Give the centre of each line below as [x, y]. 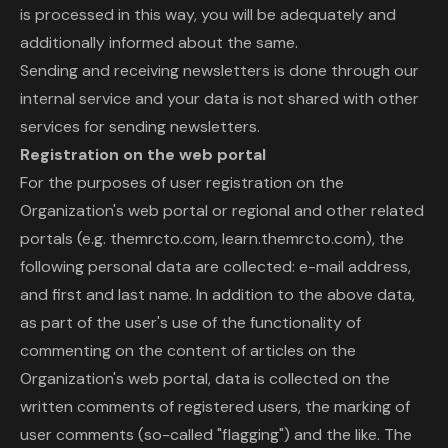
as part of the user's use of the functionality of [190, 322]
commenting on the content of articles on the [188, 350]
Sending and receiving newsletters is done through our [219, 70]
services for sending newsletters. [140, 126]
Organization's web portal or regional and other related [222, 210]
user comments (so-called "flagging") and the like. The [216, 434]
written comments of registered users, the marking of [215, 406]
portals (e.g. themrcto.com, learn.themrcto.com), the [212, 238]
